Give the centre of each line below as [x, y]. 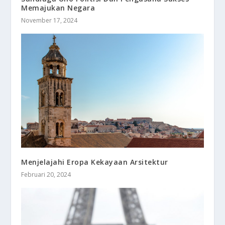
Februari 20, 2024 [46, 174]
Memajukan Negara [58, 8]
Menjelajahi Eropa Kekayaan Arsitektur [95, 162]
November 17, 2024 [49, 20]
